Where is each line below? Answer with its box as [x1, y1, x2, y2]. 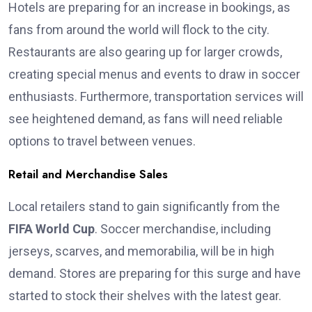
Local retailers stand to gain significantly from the [8, 198, 280, 214]
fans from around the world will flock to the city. [8, 22, 270, 37]
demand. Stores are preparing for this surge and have [8, 265, 301, 281]
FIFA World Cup [8, 221, 95, 236]
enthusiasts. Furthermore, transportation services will [8, 88, 304, 104]
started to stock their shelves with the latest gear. [8, 288, 281, 303]
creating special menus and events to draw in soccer [8, 66, 300, 81]
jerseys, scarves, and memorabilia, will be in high [8, 243, 274, 258]
